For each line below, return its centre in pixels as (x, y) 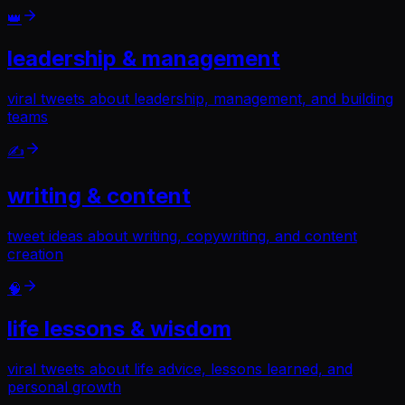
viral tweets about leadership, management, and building (200, 98)
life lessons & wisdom (119, 329)
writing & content (99, 196)
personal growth (64, 387)
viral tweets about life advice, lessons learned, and (180, 369)
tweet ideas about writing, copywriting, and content (182, 236)
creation (35, 254)
